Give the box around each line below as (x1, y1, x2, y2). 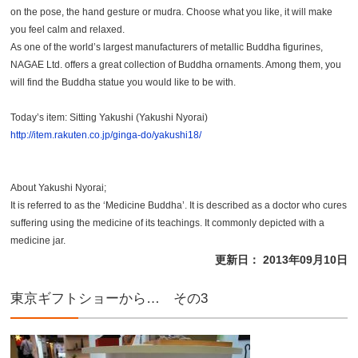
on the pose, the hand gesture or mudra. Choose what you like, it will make (10, 6, 333, 18)
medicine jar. (10, 234, 66, 246)
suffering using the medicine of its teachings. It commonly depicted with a (10, 217, 325, 229)
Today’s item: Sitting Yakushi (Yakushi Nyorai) (10, 111, 209, 123)
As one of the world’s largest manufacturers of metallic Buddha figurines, (10, 41, 324, 53)
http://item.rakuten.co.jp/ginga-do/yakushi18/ (10, 129, 202, 141)
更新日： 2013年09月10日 (214, 253, 348, 266)
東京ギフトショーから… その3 (10, 290, 209, 306)
